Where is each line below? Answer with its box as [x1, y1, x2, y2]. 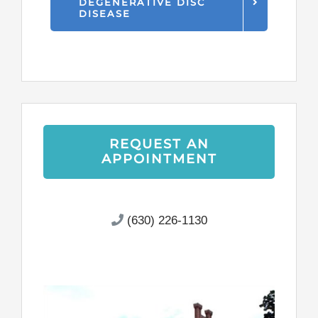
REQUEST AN [109, 136, 209, 153]
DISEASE [79, 8, 131, 20]
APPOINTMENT [101, 151, 217, 168]
